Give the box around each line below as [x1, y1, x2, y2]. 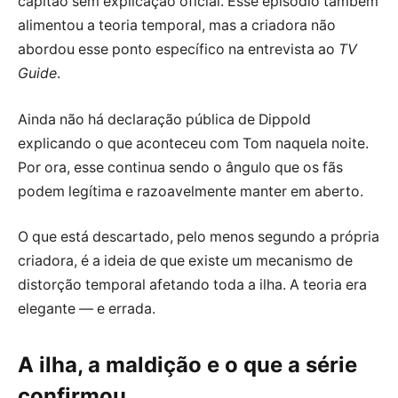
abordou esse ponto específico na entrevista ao [18, 41, 338, 59]
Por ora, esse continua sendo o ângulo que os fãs [18, 158, 343, 176]
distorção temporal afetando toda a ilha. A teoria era [18, 276, 367, 294]
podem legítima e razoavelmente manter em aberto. [18, 182, 363, 200]
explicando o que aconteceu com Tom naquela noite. [18, 134, 369, 152]
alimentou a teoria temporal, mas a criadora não [18, 17, 336, 35]
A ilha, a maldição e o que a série [18, 352, 357, 378]
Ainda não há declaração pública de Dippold [18, 110, 311, 128]
